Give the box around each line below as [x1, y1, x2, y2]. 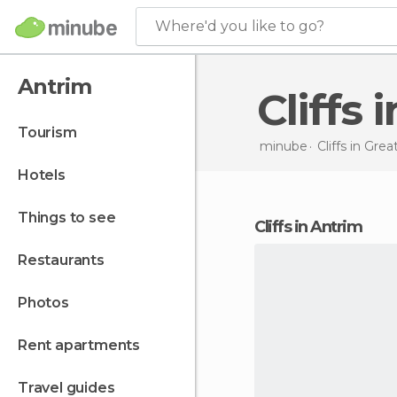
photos [27, 294, 69, 311]
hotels [28, 167, 66, 183]
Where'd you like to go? [155, 18, 324, 35]
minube [259, 137, 307, 154]
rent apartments [27, 337, 141, 354]
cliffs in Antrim [264, 217, 362, 237]
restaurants [27, 252, 105, 269]
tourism [27, 124, 77, 141]
